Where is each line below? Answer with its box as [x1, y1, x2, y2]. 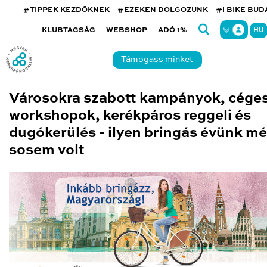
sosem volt [9, 143, 85, 158]
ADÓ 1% [157, 27, 188, 34]
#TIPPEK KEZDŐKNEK [23, 7, 110, 14]
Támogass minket [121, 55, 193, 64]
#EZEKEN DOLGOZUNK [117, 7, 208, 14]
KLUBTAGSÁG [41, 27, 95, 34]
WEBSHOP [105, 27, 147, 34]
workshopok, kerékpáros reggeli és [9, 108, 251, 123]
